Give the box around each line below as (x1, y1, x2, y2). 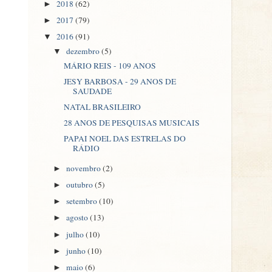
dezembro (66, 45, 102, 56)
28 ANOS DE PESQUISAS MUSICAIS (63, 117, 200, 128)
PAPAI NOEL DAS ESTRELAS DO (63, 133, 186, 144)
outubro (66, 179, 95, 191)
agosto (66, 212, 90, 223)
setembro (66, 195, 100, 207)
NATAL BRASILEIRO (63, 101, 141, 112)
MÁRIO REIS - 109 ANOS (63, 59, 156, 71)
